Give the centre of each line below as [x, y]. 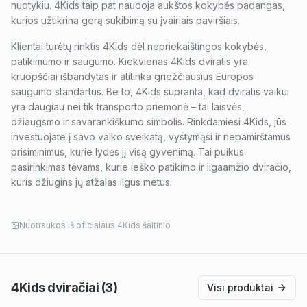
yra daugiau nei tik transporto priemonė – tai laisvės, [128, 107]
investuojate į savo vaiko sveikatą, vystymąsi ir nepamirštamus [151, 137]
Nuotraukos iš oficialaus [68, 225]
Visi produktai [240, 287]
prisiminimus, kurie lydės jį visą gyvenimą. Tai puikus [127, 152]
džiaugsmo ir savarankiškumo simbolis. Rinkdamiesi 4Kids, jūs [149, 122]
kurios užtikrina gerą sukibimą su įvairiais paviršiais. [125, 20]
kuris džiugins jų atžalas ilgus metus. [91, 182]
